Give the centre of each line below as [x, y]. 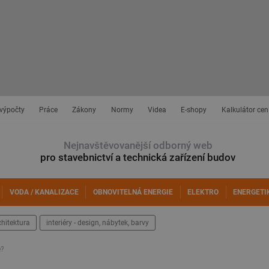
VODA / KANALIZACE [44, 192]
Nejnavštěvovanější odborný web [138, 145]
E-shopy [194, 110]
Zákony [84, 110]
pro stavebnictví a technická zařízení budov [138, 157]
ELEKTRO [203, 192]
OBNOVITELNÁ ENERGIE [133, 192]
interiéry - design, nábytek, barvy [98, 223]
